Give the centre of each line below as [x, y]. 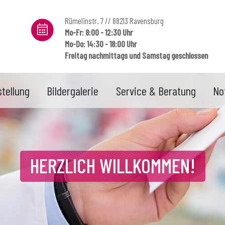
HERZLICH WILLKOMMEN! [113, 165]
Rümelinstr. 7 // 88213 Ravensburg [114, 21]
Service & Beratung [156, 91]
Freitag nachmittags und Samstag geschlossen [136, 55]
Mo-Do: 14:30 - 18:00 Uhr [101, 44]
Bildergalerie [73, 91]
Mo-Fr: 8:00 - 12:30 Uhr [99, 32]
